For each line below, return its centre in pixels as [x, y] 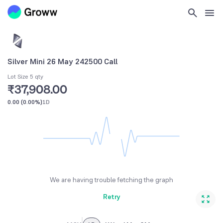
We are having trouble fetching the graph [111, 180]
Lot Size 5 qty [25, 77]
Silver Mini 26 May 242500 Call [62, 61]
